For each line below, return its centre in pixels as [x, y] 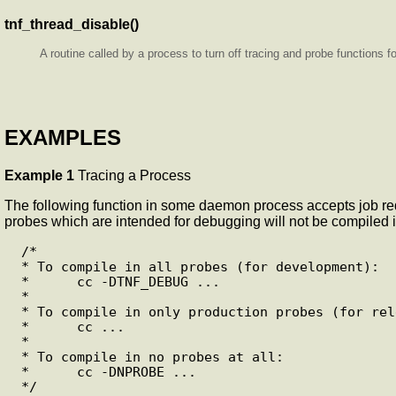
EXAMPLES [63, 137]
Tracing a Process [134, 175]
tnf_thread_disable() [72, 24]
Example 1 [41, 175]
